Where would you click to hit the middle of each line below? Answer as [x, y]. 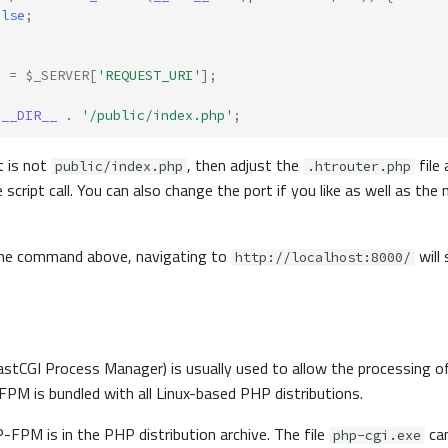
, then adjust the [245, 164]
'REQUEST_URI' [149, 75]
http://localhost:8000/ [323, 257]
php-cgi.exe [377, 436]
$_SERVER [57, 75]
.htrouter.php [359, 166]
